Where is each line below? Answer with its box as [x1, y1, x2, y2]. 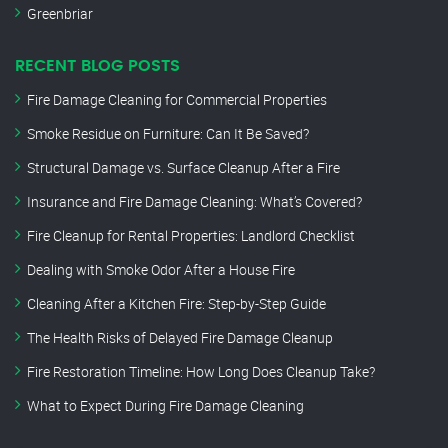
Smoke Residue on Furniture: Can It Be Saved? [27, 124, 309, 144]
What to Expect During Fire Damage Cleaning [27, 396, 304, 416]
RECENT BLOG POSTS [15, 58, 180, 75]
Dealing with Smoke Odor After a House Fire [27, 260, 295, 280]
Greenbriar [27, 4, 93, 24]
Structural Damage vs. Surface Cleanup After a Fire [27, 158, 340, 178]
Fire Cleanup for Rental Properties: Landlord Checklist [27, 226, 355, 246]
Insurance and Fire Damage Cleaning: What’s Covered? [27, 192, 362, 212]
